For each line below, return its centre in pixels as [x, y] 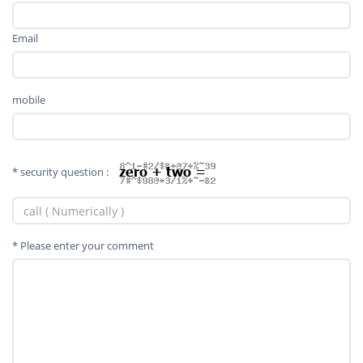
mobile [29, 100]
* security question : [60, 171]
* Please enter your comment [83, 246]
